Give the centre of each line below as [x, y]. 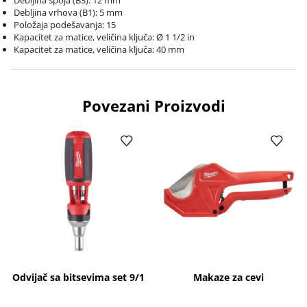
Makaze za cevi [229, 277]
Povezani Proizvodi [153, 106]
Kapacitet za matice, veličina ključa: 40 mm [99, 49]
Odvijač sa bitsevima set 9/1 [78, 277]
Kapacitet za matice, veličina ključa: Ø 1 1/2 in [104, 37]
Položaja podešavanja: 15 [65, 24]
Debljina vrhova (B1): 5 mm [68, 12]
